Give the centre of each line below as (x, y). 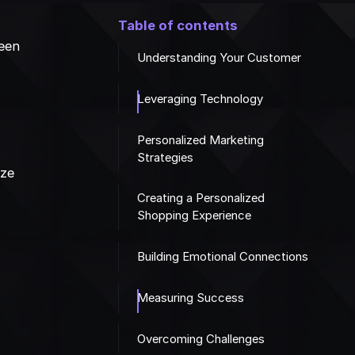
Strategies (165, 157)
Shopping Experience (194, 216)
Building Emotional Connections (222, 257)
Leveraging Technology (200, 99)
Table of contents (178, 26)
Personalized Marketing (200, 140)
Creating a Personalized (200, 198)
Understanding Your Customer (219, 57)
